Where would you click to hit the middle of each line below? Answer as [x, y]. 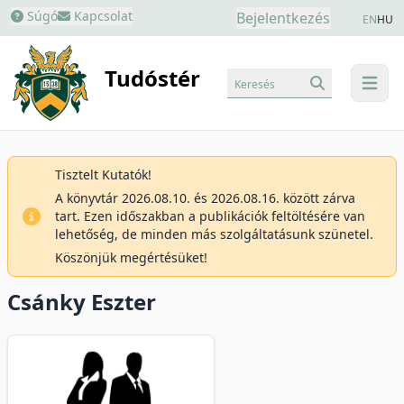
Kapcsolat [101, 16]
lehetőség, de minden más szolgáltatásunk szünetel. [214, 234]
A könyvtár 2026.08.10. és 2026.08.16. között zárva [205, 198]
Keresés [255, 84]
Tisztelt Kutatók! [103, 174]
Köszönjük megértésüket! [131, 257]
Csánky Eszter [82, 302]
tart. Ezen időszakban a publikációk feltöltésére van [210, 216]
